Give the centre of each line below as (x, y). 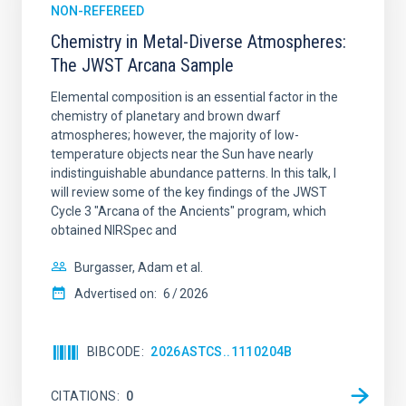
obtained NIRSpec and (114, 230)
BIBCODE (114, 352)
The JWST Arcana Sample (142, 65)
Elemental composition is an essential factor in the (194, 97)
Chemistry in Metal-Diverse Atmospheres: (198, 42)
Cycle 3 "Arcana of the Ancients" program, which (188, 211)
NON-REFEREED (97, 11)
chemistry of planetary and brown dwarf (166, 116)
